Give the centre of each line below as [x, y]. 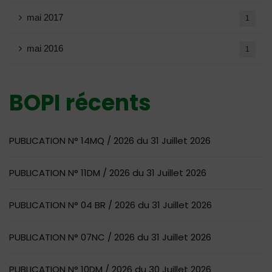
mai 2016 [45, 48]
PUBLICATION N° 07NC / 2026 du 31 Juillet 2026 [110, 237]
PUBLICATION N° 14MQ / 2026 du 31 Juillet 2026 [110, 141]
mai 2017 [45, 17]
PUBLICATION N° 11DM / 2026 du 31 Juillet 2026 [108, 173]
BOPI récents [80, 103]
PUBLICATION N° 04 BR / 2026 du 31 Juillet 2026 [110, 205]
